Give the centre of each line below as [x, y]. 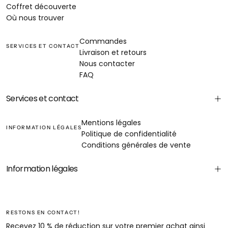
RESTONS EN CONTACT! [43, 212]
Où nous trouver [35, 18]
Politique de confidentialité [129, 134]
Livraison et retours [113, 52]
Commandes [103, 41]
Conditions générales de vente [136, 145]
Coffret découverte [41, 6]
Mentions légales [111, 122]
